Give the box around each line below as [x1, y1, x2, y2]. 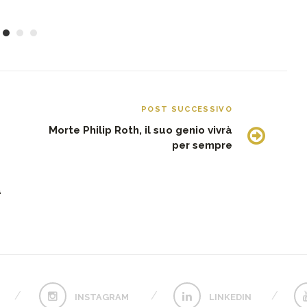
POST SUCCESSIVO [140, 103, 232, 114]
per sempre [172, 138, 232, 151]
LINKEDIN [208, 291, 251, 302]
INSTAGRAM [74, 291, 129, 302]
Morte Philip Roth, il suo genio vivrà [49, 123, 232, 136]
